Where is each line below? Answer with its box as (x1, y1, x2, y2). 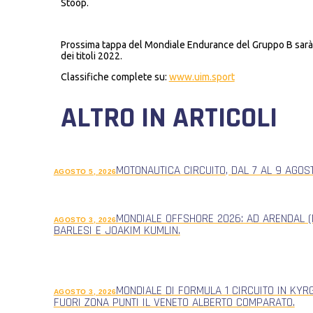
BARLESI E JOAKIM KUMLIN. (53, 223, 180, 239)
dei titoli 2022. (60, 50, 122, 61)
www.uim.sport (168, 71, 235, 82)
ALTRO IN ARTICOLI (60, 99, 277, 137)
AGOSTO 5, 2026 (53, 167, 117, 175)
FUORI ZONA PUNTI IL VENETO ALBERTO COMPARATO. (53, 295, 295, 311)
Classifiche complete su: (60, 71, 169, 82)
